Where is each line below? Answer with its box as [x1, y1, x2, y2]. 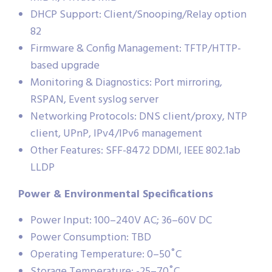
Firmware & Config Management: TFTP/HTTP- [30, 39, 241, 58]
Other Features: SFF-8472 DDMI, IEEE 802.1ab [30, 141, 240, 160]
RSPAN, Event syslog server [30, 90, 158, 109]
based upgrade [30, 56, 100, 75]
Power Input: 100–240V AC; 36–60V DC [30, 211, 212, 229]
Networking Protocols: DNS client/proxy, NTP [30, 107, 247, 126]
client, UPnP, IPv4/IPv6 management [30, 124, 202, 143]
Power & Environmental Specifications [18, 185, 213, 203]
